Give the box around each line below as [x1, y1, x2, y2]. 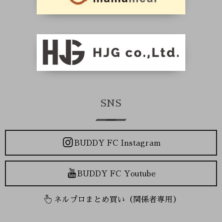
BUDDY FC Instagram [74, 139, 161, 148]
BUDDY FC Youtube [77, 170, 156, 178]
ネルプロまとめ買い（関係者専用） [54, 196, 181, 204]
